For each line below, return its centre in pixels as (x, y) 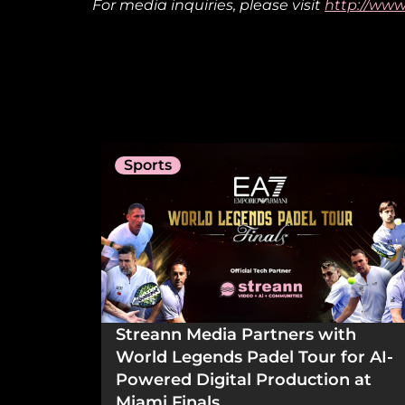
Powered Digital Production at (244, 379)
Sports (148, 165)
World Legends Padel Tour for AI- (254, 356)
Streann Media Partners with (236, 334)
